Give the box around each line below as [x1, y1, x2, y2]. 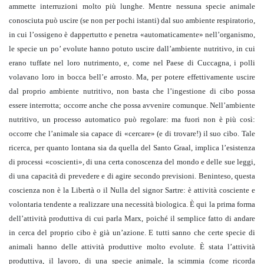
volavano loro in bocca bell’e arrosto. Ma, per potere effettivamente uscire [9, 72, 255, 82]
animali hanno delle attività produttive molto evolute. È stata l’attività [9, 242, 255, 252]
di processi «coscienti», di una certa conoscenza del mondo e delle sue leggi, [9, 157, 255, 167]
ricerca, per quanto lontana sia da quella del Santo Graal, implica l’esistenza [9, 143, 255, 153]
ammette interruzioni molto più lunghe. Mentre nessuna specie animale [9, 2, 255, 11]
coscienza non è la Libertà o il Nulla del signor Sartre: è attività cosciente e [9, 186, 255, 195]
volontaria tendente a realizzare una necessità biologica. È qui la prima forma [9, 200, 255, 209]
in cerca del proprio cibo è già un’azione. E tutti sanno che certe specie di [9, 228, 255, 237]
